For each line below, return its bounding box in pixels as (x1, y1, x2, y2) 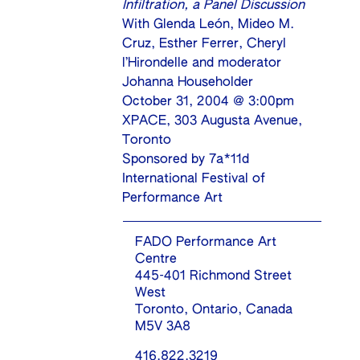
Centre (135, 253, 178, 267)
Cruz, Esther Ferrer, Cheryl (122, 38, 287, 51)
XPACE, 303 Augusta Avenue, (122, 115, 303, 129)
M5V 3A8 (135, 321, 191, 334)
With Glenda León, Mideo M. (122, 18, 295, 32)
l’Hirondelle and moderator (122, 57, 282, 71)
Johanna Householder (122, 76, 254, 90)
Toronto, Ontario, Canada (135, 304, 293, 317)
